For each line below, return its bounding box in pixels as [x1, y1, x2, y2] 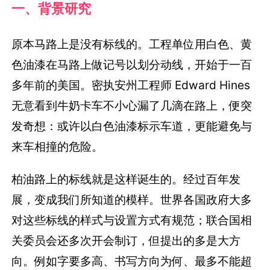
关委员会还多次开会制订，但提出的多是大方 [11, 233, 241, 248]
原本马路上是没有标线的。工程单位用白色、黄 [11, 37, 253, 52]
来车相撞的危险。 [11, 139, 104, 154]
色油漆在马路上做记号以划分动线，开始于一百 [11, 57, 253, 72]
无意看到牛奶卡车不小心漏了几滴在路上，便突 [11, 98, 253, 113]
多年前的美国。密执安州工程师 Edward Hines [11, 78, 251, 93]
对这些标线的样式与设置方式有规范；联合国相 [11, 212, 253, 227]
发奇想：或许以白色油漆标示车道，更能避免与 [11, 119, 253, 134]
